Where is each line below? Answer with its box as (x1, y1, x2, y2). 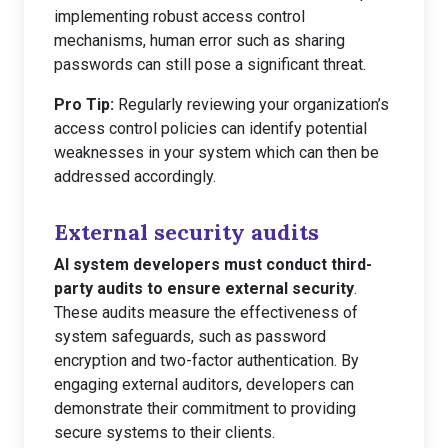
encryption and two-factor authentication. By (54, 351, 359, 370)
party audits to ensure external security (54, 279, 354, 298)
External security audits (54, 218, 319, 246)
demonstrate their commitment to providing (54, 399, 356, 418)
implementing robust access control (54, 7, 305, 26)
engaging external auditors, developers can (54, 375, 354, 394)
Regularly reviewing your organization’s (114, 95, 389, 114)
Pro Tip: (54, 95, 114, 114)
